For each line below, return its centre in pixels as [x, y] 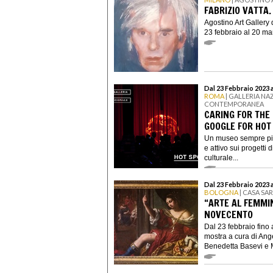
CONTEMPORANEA [234, 104]
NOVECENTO [229, 214]
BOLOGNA [221, 193]
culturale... [221, 158]
